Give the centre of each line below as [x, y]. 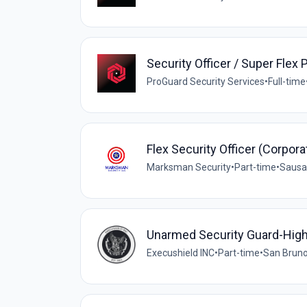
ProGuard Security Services [206, 82]
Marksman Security [189, 168]
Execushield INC [181, 253]
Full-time [287, 82]
